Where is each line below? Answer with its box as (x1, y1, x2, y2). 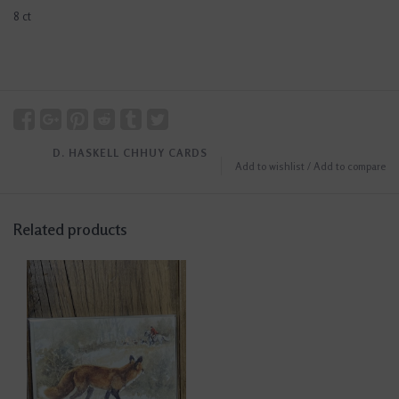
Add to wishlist (235, 159, 305, 174)
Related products (13, 220, 127, 240)
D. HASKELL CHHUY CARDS (53, 146, 208, 160)
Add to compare (313, 159, 386, 174)
